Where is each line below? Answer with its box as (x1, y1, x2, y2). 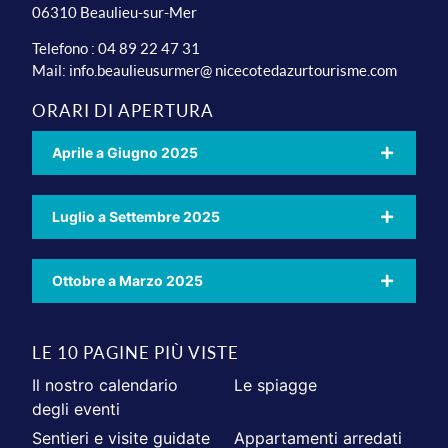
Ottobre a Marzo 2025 (52, 272, 204, 290)
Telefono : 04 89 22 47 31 (32, 39, 201, 58)
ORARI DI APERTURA (32, 100, 215, 122)
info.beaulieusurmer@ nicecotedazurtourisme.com (69, 61, 398, 80)
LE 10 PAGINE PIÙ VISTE (32, 342, 240, 364)
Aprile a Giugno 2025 (52, 144, 199, 162)
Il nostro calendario (32, 375, 179, 396)
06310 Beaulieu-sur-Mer (32, 2, 198, 21)
